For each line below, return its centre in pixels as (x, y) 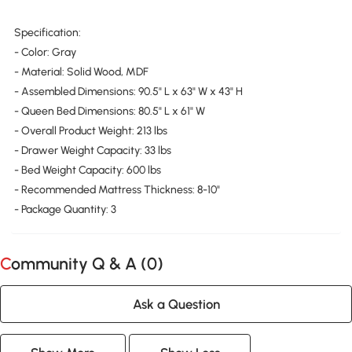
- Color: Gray (45, 53)
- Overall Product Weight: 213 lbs (90, 131)
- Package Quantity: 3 (65, 210)
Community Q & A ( (79, 263)
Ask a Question (176, 304)
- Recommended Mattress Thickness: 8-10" (117, 190)
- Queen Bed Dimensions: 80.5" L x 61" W (109, 112)
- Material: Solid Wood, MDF (81, 72)
